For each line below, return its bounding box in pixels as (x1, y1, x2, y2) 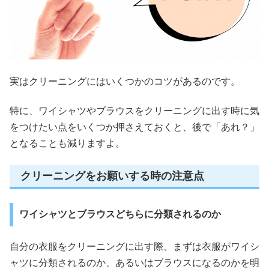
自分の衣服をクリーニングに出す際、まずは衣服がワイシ (10, 241, 259, 252)
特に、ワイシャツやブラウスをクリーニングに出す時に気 (10, 106, 259, 116)
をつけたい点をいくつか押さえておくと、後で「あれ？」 (10, 122, 259, 133)
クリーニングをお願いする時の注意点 (20, 169, 204, 182)
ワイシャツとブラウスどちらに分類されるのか (19, 209, 221, 220)
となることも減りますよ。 (10, 138, 125, 149)
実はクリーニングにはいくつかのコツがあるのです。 (10, 76, 240, 86)
